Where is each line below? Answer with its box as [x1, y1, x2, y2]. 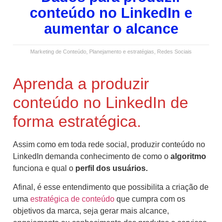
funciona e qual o [13, 164, 75, 172]
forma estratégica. [13, 112, 141, 130]
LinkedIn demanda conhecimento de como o [13, 152, 170, 161]
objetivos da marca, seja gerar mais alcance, [13, 207, 169, 216]
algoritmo [170, 152, 206, 161]
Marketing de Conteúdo [30, 48, 86, 55]
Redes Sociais [157, 48, 192, 55]
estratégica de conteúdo [30, 195, 114, 204]
